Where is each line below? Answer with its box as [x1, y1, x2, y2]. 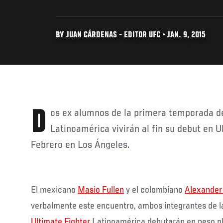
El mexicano [31, 185, 78, 195]
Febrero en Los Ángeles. [31, 139, 129, 151]
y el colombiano [124, 185, 185, 195]
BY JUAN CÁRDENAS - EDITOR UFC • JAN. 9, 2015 [56, 31, 206, 40]
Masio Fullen [78, 185, 124, 195]
